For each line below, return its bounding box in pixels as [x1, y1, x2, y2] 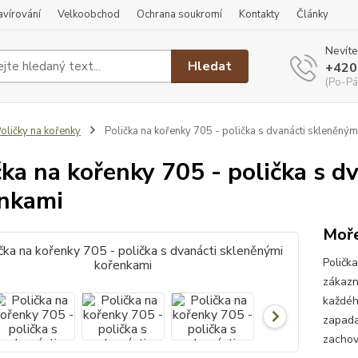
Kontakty [239, 7, 280, 22]
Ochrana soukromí [137, 7, 222, 22]
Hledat [188, 57, 233, 75]
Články [296, 7, 328, 22]
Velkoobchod [58, 7, 120, 22]
